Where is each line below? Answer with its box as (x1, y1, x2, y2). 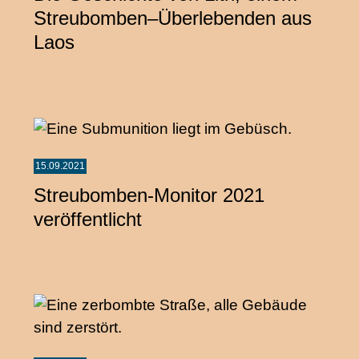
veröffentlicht (34, 208, 142, 230)
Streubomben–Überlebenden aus (34, 6, 312, 29)
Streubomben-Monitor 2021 (34, 184, 264, 206)
